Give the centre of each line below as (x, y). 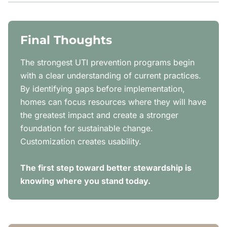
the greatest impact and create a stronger (99, 115)
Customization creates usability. (81, 141)
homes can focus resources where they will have (113, 102)
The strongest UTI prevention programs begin (107, 62)
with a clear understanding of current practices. (111, 75)
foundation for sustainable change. (87, 128)
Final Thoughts (66, 40)
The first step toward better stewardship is (106, 167)
